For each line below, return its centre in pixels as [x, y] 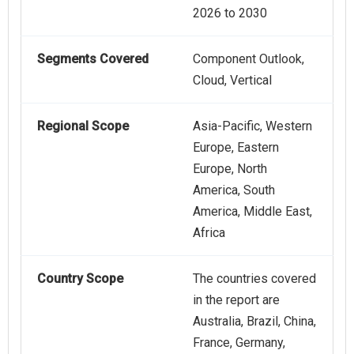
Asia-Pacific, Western [252, 126]
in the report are [236, 300]
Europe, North [230, 169]
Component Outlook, [249, 59]
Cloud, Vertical [232, 81]
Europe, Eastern [236, 148]
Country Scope [80, 279]
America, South [234, 190]
